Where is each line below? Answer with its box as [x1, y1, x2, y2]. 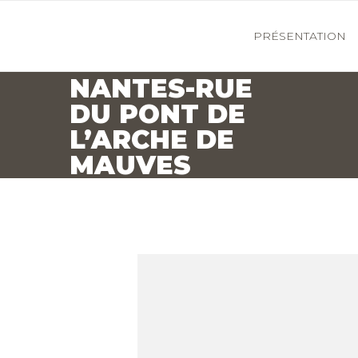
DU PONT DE [70, 98, 245, 130]
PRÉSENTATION [253, 29, 346, 43]
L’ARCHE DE [70, 124, 234, 156]
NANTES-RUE [70, 73, 253, 105]
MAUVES [70, 149, 191, 181]
